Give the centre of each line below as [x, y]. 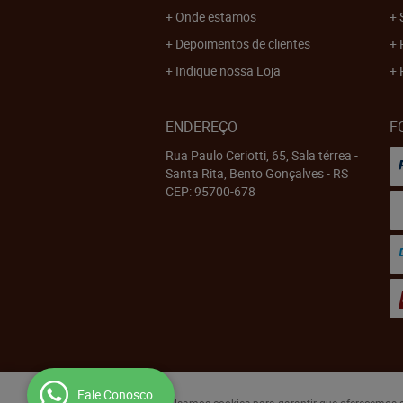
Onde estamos [216, 17]
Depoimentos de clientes [243, 44]
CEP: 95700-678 [210, 191]
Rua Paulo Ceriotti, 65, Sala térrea [259, 155]
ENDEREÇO [201, 127]
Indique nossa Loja [228, 71]
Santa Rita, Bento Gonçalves [245, 173]
